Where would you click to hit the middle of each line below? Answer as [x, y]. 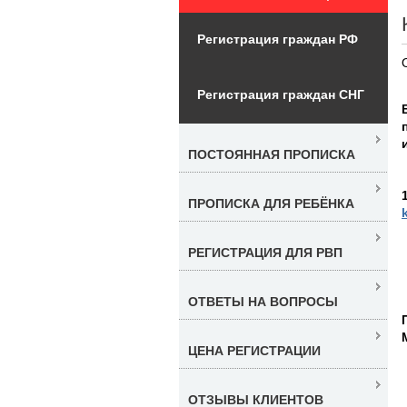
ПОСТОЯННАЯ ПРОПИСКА [272, 154]
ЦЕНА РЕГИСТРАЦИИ [254, 350]
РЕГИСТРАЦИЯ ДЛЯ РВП [265, 252]
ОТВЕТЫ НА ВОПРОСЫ [263, 301]
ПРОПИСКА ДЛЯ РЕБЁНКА [271, 203]
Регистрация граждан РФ [278, 39]
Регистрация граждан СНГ [281, 94]
